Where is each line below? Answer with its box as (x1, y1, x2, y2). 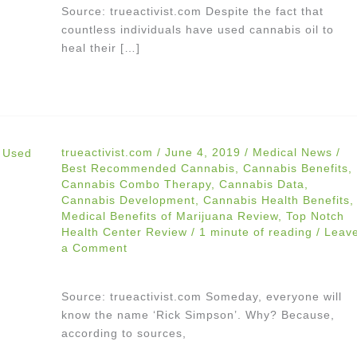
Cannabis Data (218, 178, 304, 191)
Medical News (252, 146, 332, 159)
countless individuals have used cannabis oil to (61, 22, 334, 36)
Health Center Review (61, 226, 187, 239)
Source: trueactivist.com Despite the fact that (61, 4, 324, 18)
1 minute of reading (198, 226, 312, 239)
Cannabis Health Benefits (202, 194, 350, 207)
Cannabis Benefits (242, 162, 348, 175)
